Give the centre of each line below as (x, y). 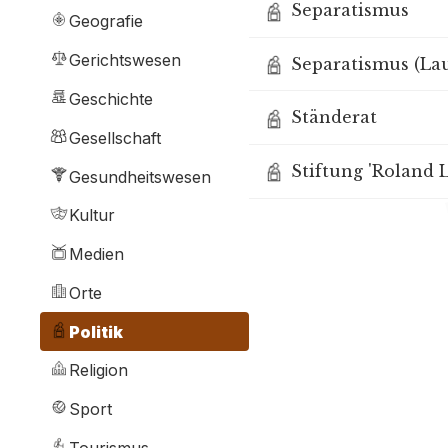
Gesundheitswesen (140, 176)
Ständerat (333, 117)
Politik (96, 331)
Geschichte (111, 99)
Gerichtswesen (125, 60)
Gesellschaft (115, 137)
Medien (96, 254)
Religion (98, 370)
